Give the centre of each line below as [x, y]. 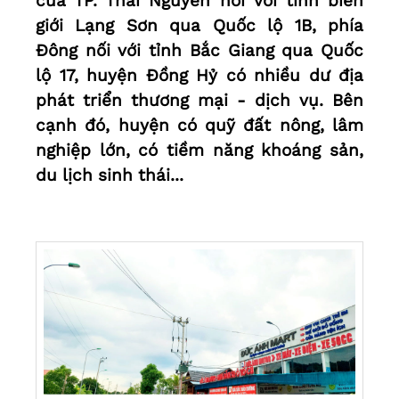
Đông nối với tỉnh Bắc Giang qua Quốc [199, 51]
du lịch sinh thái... [110, 175]
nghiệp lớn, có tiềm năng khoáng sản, [199, 151]
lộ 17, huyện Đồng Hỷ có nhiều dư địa [199, 76]
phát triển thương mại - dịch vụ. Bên [199, 101]
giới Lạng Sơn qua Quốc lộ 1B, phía [199, 26]
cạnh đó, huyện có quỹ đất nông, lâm [199, 126]
